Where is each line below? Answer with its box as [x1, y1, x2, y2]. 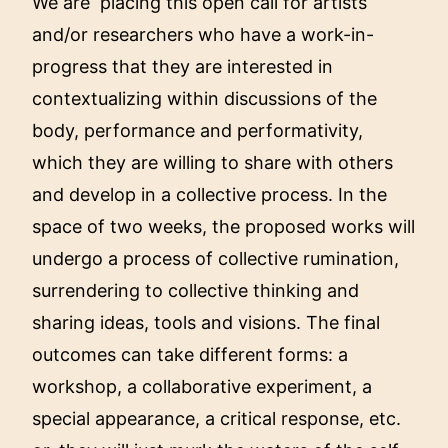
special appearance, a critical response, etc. [32, 408, 402, 430]
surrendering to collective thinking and [32, 280, 360, 302]
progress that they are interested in [32, 56, 334, 78]
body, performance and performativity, [32, 120, 364, 142]
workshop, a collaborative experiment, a [32, 376, 373, 398]
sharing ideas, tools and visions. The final [32, 312, 381, 334]
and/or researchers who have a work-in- [32, 24, 375, 46]
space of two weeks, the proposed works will [32, 216, 416, 238]
